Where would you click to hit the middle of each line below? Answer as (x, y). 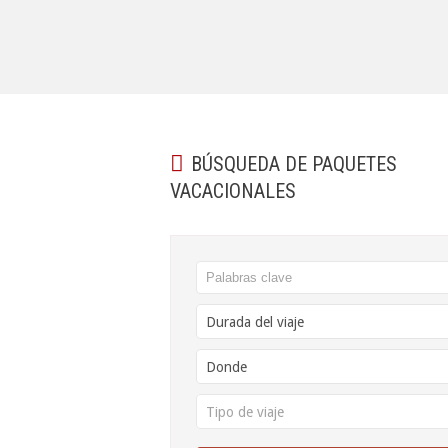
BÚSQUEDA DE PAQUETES (294, 164)
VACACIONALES (233, 191)
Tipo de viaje (245, 412)
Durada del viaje (255, 322)
